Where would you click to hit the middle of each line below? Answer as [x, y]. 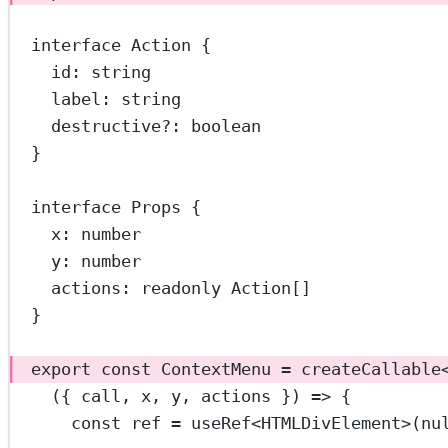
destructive [106, 126]
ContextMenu [216, 369]
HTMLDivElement [331, 423]
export [61, 369]
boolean [226, 126]
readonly [181, 288]
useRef [221, 423]
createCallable [371, 369]
